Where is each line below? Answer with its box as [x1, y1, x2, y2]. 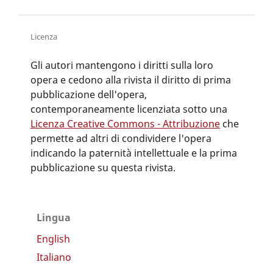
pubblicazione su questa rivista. [30, 161, 175, 175]
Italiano [37, 250, 71, 264]
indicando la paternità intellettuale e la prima [30, 146, 237, 160]
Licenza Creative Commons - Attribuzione [30, 117, 220, 131]
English [37, 232, 70, 246]
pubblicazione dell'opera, [30, 88, 147, 102]
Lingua [37, 211, 71, 225]
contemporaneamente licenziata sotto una [30, 102, 227, 116]
